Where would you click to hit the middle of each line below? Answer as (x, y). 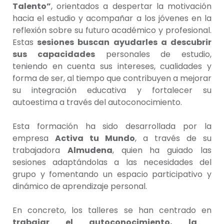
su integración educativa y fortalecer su (112, 90)
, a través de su (173, 138)
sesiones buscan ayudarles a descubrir (122, 42)
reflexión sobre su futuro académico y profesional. (112, 30)
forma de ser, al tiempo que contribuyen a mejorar (112, 78)
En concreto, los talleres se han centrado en (112, 210)
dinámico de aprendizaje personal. (80, 186)
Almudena (90, 150)
